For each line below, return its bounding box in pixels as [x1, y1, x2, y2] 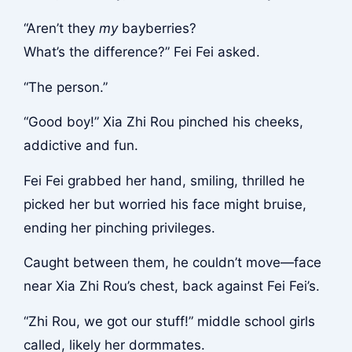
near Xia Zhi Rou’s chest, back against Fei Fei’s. [23, 278, 320, 295]
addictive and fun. [23, 137, 138, 154]
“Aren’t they [23, 20, 99, 36]
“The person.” [23, 79, 108, 95]
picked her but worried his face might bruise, [23, 196, 306, 212]
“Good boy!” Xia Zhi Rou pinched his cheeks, [23, 114, 303, 130]
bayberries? [117, 20, 196, 36]
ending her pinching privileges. [23, 219, 215, 236]
